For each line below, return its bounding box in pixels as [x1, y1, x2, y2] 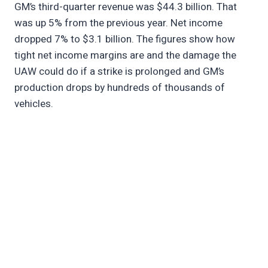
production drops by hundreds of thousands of [14, 80, 225, 95]
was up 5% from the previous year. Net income [14, 15, 223, 31]
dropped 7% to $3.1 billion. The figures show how [14, 31, 235, 47]
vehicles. [14, 96, 56, 111]
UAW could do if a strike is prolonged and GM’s [14, 63, 224, 79]
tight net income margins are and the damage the [14, 47, 236, 63]
